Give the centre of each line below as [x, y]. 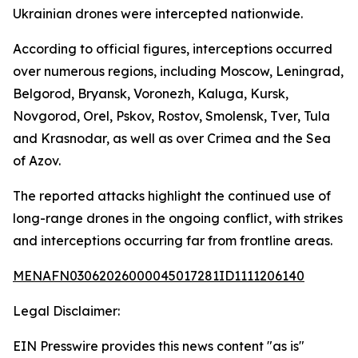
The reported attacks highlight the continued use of [172, 196]
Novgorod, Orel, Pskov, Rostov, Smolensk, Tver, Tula [171, 116]
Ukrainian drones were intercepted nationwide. [158, 14]
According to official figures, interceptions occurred [173, 49]
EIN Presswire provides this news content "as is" [159, 346]
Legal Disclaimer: [66, 311]
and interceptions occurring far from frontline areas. [173, 241]
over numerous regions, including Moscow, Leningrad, [178, 71]
